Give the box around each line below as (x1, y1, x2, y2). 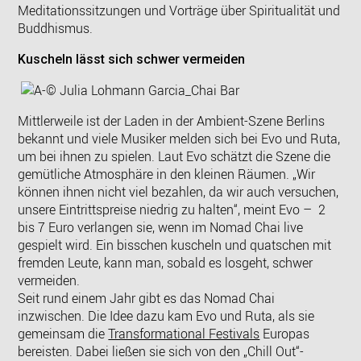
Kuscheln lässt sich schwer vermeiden (18, 51, 246, 67)
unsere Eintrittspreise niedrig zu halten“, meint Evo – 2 (18, 200, 326, 218)
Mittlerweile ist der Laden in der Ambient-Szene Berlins (18, 111, 326, 130)
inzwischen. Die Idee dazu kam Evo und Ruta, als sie (18, 306, 315, 325)
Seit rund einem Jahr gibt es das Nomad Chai (18, 288, 276, 307)
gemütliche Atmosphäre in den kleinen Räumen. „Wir (18, 164, 316, 183)
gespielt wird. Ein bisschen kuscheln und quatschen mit (18, 235, 332, 254)
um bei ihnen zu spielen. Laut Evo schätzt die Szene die (18, 147, 331, 165)
